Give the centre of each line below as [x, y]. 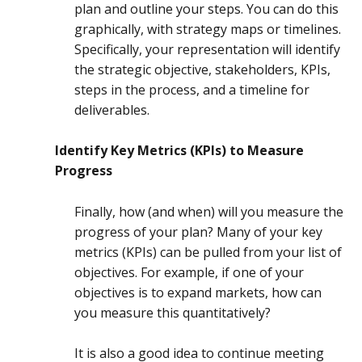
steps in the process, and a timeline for [192, 89]
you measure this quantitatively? [174, 312]
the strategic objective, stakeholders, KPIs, [202, 69]
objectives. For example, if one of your [189, 272]
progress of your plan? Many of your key [198, 232]
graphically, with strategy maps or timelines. [208, 29]
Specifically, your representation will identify [207, 49]
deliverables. [114, 109]
